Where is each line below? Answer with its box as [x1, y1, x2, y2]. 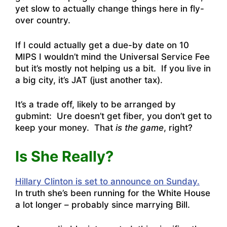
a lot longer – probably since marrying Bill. [15, 199, 190, 210]
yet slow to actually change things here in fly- [15, 4, 204, 14]
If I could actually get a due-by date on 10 [15, 40, 189, 50]
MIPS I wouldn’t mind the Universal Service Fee [15, 51, 210, 62]
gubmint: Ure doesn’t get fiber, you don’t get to [15, 111, 212, 122]
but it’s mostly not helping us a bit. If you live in [15, 63, 211, 73]
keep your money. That [15, 123, 116, 133]
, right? [164, 123, 193, 133]
